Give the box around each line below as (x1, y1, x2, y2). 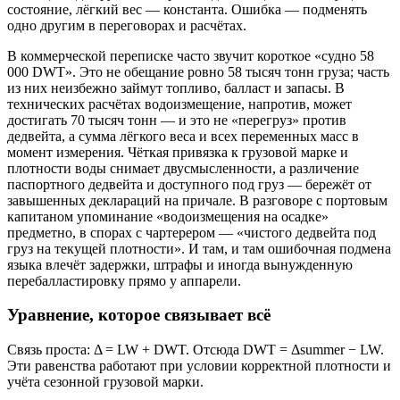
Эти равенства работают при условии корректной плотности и (7, 358, 391, 374)
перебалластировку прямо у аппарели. (7, 272, 241, 288)
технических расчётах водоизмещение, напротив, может (7, 96, 352, 112)
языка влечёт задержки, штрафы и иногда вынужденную (7, 256, 353, 272)
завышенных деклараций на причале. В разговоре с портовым (7, 192, 387, 208)
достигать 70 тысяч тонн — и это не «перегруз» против (7, 112, 346, 128)
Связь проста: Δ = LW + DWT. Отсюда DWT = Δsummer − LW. (7, 342, 384, 358)
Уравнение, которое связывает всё (7, 305, 271, 325)
